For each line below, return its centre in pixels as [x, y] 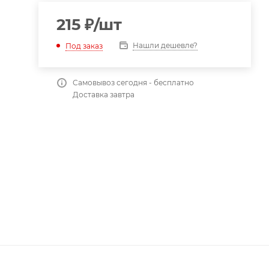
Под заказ [84, 46]
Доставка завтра [103, 95]
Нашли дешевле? [165, 45]
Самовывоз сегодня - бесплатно [133, 83]
